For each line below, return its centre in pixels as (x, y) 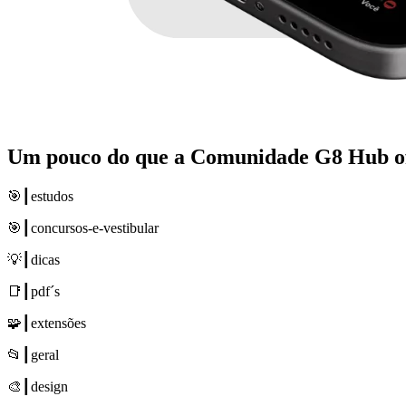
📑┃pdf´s (34, 291)
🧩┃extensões (47, 323)
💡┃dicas (34, 259)
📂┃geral (33, 354)
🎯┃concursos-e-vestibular (83, 227)
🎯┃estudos (40, 196)
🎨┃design (38, 386)
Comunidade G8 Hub (290, 156)
